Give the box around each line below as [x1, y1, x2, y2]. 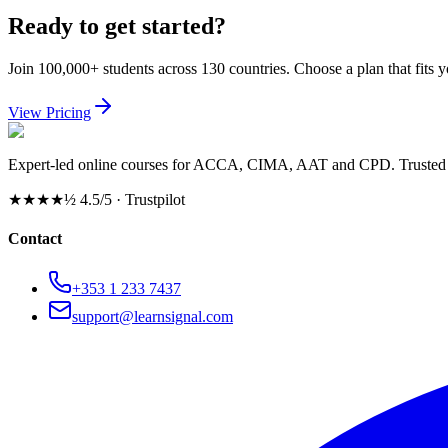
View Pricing [8, 104, 91, 122]
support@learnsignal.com [72, 307, 233, 325]
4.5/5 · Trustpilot [76, 191, 185, 209]
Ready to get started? [8, 13, 226, 40]
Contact [8, 230, 62, 248]
